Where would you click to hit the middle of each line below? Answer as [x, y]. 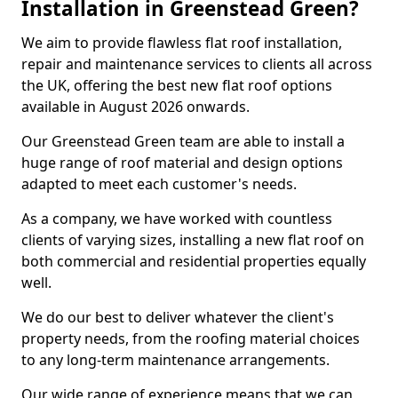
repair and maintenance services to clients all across [197, 64]
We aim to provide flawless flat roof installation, [182, 43]
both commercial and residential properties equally [194, 261]
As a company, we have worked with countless [177, 219]
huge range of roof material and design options [182, 163]
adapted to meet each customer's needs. [159, 184]
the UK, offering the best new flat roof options [177, 85]
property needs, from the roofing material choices [191, 338]
